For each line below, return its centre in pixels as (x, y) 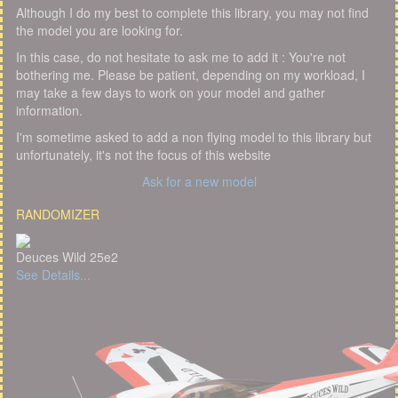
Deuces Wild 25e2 (67, 257)
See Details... (53, 275)
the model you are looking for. (99, 30)
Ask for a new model (199, 181)
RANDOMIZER (58, 214)
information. (49, 110)
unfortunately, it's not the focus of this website (143, 154)
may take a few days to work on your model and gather (171, 92)
